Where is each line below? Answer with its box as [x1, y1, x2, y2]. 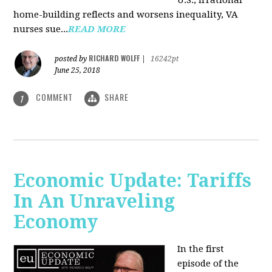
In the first [177, 243, 225, 254]
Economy [13, 211, 98, 233]
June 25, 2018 [55, 66, 101, 75]
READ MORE [68, 24, 126, 35]
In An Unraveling [13, 190, 175, 212]
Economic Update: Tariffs [13, 169, 252, 191]
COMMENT [33, 90, 76, 104]
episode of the [177, 257, 239, 269]
